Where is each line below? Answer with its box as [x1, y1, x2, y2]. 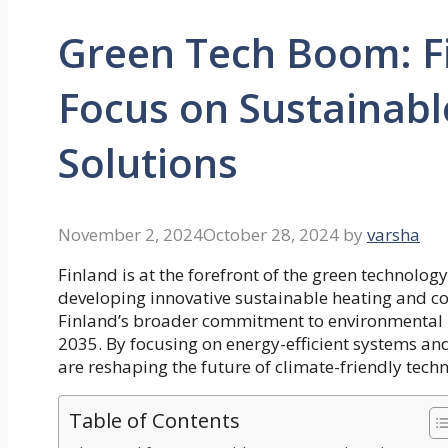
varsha [367, 223, 420, 247]
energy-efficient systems [226, 332, 417, 356]
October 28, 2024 [203, 223, 339, 247]
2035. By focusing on [58, 332, 226, 356]
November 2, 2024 [58, 223, 203, 247]
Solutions [58, 135, 238, 191]
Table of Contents [69, 406, 240, 435]
